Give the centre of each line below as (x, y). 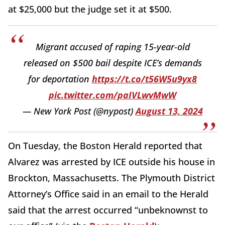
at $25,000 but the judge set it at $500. (90, 9)
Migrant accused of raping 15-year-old (113, 47)
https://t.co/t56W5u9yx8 (144, 79)
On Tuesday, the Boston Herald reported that (105, 146)
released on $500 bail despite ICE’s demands (113, 63)
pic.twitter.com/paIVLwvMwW (113, 95)
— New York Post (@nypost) (79, 111)
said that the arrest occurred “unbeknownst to (108, 210)
